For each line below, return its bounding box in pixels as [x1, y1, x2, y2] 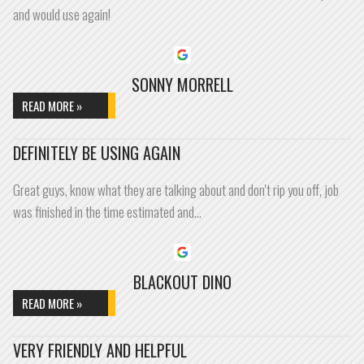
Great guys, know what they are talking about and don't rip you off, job [13, 180, 339, 200]
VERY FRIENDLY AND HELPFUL [13, 338, 187, 362]
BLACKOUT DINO [132, 270, 232, 294]
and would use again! [13, 4, 110, 24]
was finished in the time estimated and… [13, 201, 201, 222]
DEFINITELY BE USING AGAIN [13, 141, 180, 165]
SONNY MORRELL [131, 72, 233, 97]
